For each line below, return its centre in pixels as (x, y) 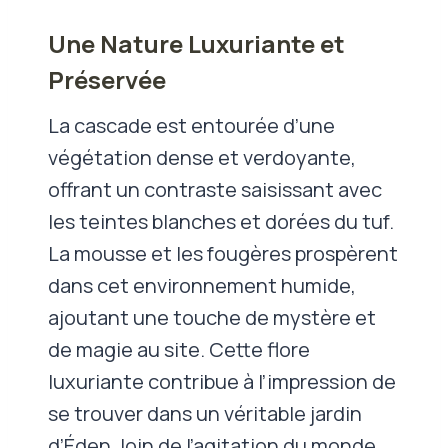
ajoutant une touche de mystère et (212, 317)
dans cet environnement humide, (202, 285)
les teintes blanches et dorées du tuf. (221, 221)
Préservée (107, 79)
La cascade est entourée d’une (191, 125)
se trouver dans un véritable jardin (205, 413)
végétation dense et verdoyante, (202, 157)
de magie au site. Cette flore (179, 349)
